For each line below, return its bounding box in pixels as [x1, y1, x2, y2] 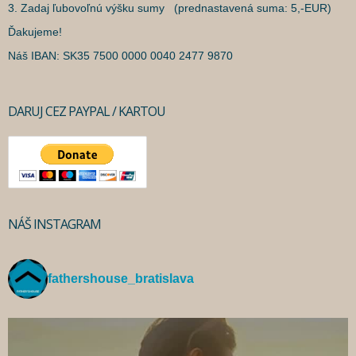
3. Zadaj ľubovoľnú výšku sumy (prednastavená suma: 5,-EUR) [8, 2, 331, 15]
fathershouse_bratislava [48, 271, 194, 285]
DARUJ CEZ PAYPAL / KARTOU [8, 103, 165, 121]
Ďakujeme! [8, 25, 62, 39]
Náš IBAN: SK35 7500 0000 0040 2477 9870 [8, 49, 233, 63]
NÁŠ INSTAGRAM [8, 215, 101, 234]
